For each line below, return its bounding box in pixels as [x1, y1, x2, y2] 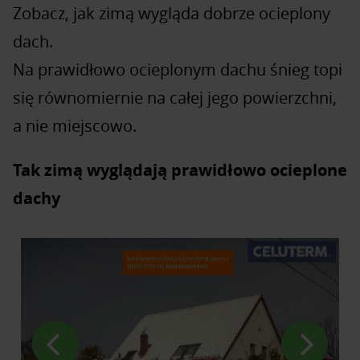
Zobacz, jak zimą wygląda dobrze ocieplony [13, 2, 330, 24]
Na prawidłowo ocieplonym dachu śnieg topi [13, 58, 342, 80]
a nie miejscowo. [13, 114, 137, 137]
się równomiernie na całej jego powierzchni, [13, 86, 337, 108]
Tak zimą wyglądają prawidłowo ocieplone [13, 158, 347, 181]
